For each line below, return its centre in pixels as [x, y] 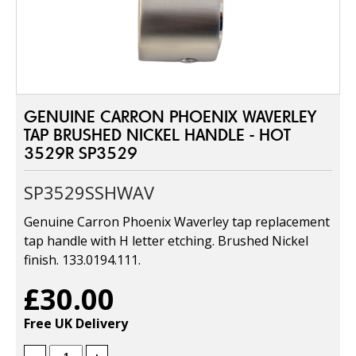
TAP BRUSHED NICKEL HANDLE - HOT [157, 135]
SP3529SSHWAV [89, 192]
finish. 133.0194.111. [82, 260]
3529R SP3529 [81, 153]
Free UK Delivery [76, 323]
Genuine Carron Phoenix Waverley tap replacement [177, 222]
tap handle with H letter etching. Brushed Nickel [166, 241]
